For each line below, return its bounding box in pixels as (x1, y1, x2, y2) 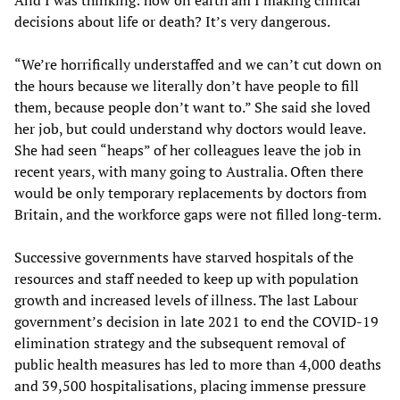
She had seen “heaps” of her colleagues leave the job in (14, 139, 362, 160)
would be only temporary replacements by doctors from (14, 182, 367, 203)
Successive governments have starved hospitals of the (14, 246, 354, 267)
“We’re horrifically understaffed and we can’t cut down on (14, 54, 382, 74)
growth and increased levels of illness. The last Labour (14, 289, 358, 310)
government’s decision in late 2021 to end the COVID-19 (14, 311, 379, 331)
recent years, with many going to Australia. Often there (14, 161, 363, 181)
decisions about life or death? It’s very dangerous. (14, 11, 330, 31)
